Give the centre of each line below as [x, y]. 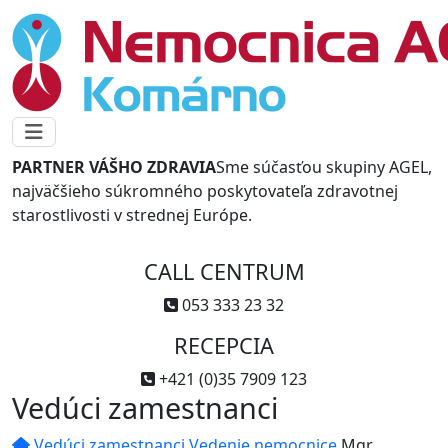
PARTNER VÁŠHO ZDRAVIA [114, 167]
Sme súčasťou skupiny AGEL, [324, 167]
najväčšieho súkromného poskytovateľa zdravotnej [205, 191]
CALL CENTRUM [224, 271]
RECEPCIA [224, 345]
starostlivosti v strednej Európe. [132, 215]
